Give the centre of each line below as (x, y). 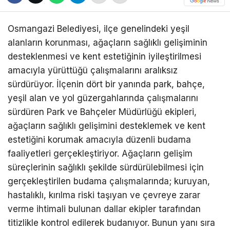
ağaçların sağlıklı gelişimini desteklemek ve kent (107, 126)
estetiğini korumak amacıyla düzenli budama (99, 139)
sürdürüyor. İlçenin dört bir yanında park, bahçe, (106, 84)
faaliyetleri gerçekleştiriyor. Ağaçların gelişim (100, 153)
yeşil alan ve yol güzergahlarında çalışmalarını (103, 98)
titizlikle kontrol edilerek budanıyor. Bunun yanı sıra (111, 223)
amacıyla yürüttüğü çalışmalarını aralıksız (93, 70)
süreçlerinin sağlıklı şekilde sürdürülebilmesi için (106, 167)
